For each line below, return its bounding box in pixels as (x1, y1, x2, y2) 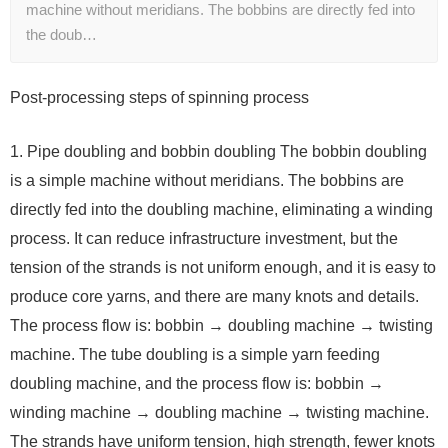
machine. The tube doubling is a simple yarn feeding (10, 346, 380, 364)
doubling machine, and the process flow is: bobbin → (10, 375, 384, 393)
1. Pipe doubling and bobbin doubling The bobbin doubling (10, 143, 427, 161)
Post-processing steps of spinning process (10, 89, 309, 107)
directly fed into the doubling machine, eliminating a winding (10, 201, 433, 219)
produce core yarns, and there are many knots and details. (10, 288, 419, 306)
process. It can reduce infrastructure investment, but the (10, 230, 398, 248)
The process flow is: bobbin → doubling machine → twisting (10, 317, 433, 335)
